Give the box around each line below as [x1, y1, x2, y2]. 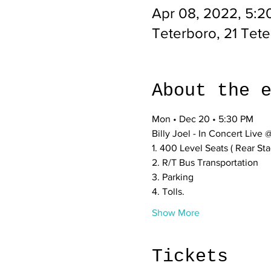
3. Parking [151, 172, 194, 182]
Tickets [151, 246, 228, 267]
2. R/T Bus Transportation [151, 157, 261, 168]
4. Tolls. [151, 186, 184, 197]
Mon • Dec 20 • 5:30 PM [151, 114, 253, 124]
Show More [151, 207, 200, 218]
